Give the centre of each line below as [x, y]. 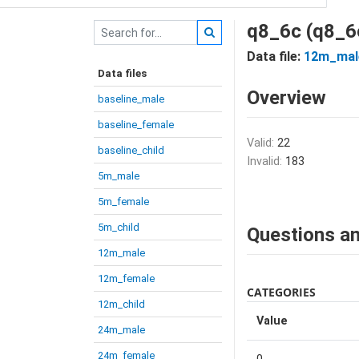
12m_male [121, 253]
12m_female [126, 278]
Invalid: [266, 161]
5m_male [119, 176]
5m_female [123, 202]
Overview [286, 98]
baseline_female [136, 125]
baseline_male [131, 99]
